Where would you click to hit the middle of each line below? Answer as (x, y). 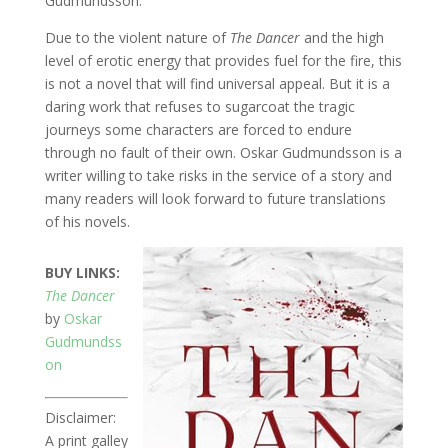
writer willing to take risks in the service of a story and (218, 175)
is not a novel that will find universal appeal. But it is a (217, 83)
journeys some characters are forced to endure (198, 129)
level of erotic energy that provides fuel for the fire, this (223, 60)
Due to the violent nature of (137, 37)
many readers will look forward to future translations (215, 198)
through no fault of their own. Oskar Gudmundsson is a (223, 152)
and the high (341, 37)
